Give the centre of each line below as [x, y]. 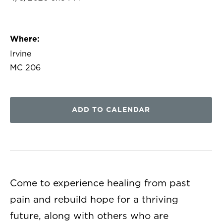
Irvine [21, 54]
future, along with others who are [89, 216]
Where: [25, 39]
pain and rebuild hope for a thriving [94, 200]
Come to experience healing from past [100, 183]
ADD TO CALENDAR [111, 110]
